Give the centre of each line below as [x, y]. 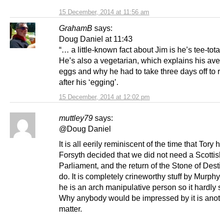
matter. [70, 208]
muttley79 [76, 118]
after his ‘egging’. [89, 82]
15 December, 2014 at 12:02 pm [104, 97]
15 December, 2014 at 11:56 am [104, 12]
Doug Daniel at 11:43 [96, 39]
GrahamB [76, 28]
